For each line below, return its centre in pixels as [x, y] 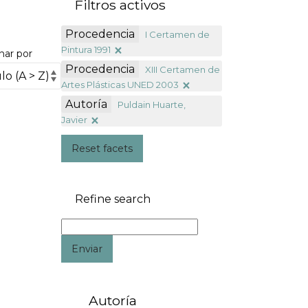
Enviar [87, 249]
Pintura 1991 [86, 49]
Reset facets [102, 148]
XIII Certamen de [182, 69]
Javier [74, 119]
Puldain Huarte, [151, 104]
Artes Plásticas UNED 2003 [120, 84]
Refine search [112, 199]
